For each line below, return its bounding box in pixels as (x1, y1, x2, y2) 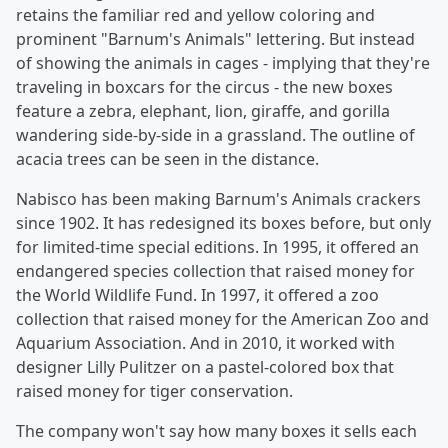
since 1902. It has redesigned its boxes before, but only (16, 212, 431, 234)
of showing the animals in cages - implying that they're (16, 52, 430, 74)
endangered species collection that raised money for (16, 260, 415, 282)
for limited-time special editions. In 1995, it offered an (16, 236, 419, 258)
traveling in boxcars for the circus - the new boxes (16, 76, 393, 98)
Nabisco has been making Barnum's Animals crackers (16, 188, 421, 210)
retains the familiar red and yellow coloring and (16, 4, 375, 26)
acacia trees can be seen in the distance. (16, 148, 319, 170)
